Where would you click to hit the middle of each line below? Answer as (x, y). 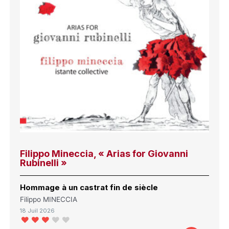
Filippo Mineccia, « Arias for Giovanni (104, 153)
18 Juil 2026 (38, 211)
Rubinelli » (44, 163)
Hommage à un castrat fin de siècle (89, 187)
